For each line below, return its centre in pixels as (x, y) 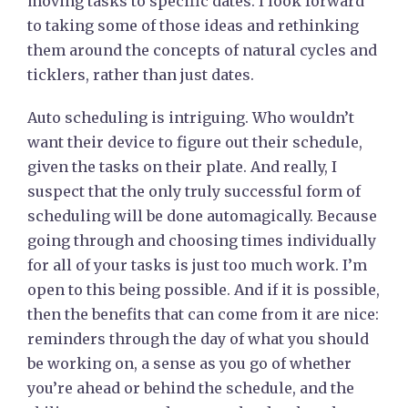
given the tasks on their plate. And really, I (182, 167)
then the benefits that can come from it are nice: (203, 314)
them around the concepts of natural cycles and (202, 50)
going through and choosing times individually (202, 240)
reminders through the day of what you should (198, 339)
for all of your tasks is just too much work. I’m (197, 265)
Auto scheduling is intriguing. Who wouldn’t (191, 117)
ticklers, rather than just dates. (141, 75)
